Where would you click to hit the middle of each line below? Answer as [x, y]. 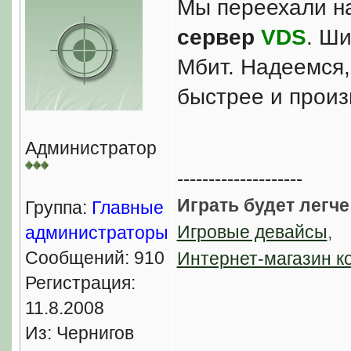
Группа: [58, 208]
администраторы [96, 233]
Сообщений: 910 [94, 258]
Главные [127, 208]
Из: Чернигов [79, 333]
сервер [215, 37]
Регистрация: [80, 283]
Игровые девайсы [252, 232]
